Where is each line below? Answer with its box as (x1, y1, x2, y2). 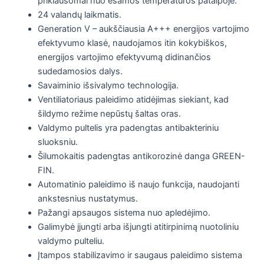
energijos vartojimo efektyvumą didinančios (37, 51, 211, 62)
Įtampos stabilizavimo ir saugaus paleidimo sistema (37, 249, 242, 260)
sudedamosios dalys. (37, 65, 123, 77)
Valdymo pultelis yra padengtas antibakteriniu (37, 122, 219, 133)
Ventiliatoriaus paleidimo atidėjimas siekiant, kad (37, 94, 229, 105)
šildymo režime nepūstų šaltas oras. (37, 108, 181, 119)
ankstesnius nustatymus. (37, 193, 138, 204)
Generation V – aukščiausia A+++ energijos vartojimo (37, 23, 249, 34)
